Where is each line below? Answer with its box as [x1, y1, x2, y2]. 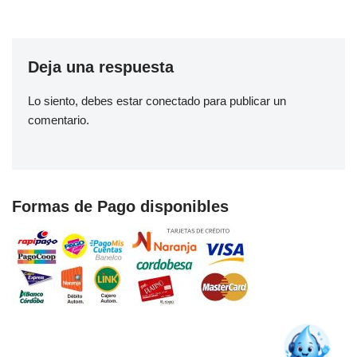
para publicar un [200, 94, 286, 108]
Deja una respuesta [28, 58, 174, 76]
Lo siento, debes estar [28, 94, 146, 108]
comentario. [28, 113, 89, 127]
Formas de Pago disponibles [12, 198, 229, 215]
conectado [146, 94, 200, 108]
